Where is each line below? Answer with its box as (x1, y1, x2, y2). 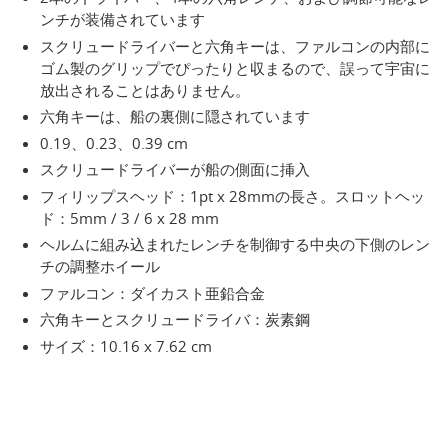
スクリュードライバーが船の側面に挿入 (40, 159, 310, 180)
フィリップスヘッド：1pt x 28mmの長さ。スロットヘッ (40, 185, 425, 206)
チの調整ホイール (40, 256, 160, 277)
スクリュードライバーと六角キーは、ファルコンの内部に (40, 35, 430, 56)
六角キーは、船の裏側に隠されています (40, 106, 310, 127)
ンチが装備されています (40, 9, 205, 30)
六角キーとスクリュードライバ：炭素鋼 (40, 309, 310, 330)
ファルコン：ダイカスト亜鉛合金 (40, 282, 265, 303)
